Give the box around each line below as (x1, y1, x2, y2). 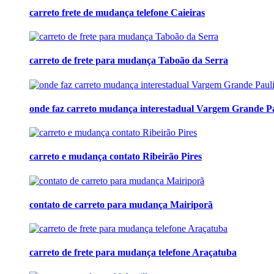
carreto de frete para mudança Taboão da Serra (29, 55, 228, 66)
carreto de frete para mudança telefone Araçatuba (29, 247, 237, 258)
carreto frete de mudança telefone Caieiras (29, 7, 205, 18)
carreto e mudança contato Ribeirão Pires (29, 151, 202, 162)
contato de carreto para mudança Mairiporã (29, 199, 213, 210)
